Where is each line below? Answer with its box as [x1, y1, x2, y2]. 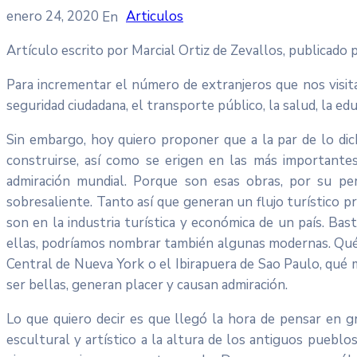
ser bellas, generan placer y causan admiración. [6, 275, 288, 294]
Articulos [126, 6, 183, 25]
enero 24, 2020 [6, 6, 102, 25]
